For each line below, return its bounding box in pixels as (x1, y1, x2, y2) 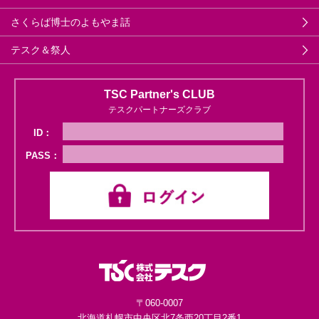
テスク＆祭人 (11, 44, 70, 56)
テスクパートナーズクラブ (108, 105, 211, 115)
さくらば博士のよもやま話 (11, 16, 130, 28)
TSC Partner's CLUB (104, 88, 215, 101)
